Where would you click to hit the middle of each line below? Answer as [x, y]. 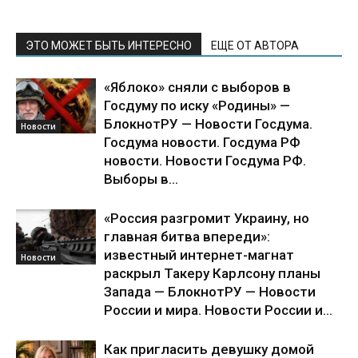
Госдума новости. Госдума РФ [202, 143]
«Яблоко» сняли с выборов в [197, 88]
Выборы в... [141, 179]
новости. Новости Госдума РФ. [205, 161]
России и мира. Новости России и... [218, 310]
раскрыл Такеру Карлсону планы [212, 274]
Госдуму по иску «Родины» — [197, 106]
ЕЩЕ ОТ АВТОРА [255, 46]
